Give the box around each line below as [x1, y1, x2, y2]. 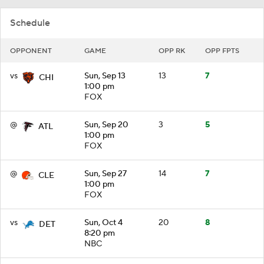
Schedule [10, 16, 50, 29]
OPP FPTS [205, 46, 239, 55]
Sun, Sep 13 [84, 70, 126, 81]
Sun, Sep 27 [84, 168, 127, 179]
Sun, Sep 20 [84, 119, 128, 130]
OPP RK [159, 46, 185, 55]
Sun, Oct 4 [84, 217, 123, 228]
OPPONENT [10, 46, 52, 55]
